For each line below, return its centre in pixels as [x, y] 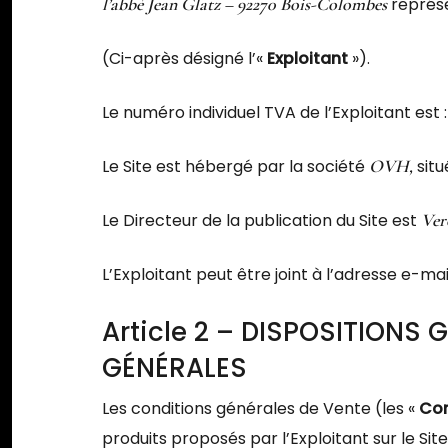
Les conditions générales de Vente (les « [261, 408]
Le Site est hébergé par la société [236, 166]
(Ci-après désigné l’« [185, 58]
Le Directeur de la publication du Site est [262, 220]
